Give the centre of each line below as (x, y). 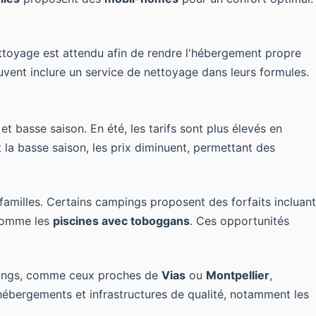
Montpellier (238, 275)
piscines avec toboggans (121, 221)
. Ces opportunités (239, 221)
